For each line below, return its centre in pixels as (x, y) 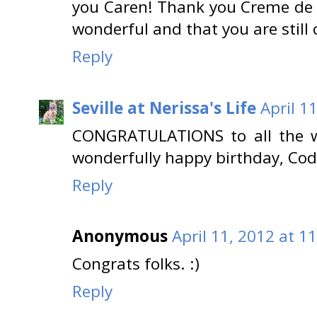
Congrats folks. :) (136, 264)
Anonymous (120, 236)
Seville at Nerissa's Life (164, 108)
